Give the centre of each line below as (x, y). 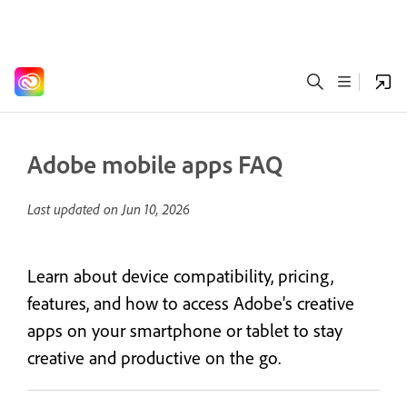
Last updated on (74, 209)
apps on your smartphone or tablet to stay (185, 330)
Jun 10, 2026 (156, 209)
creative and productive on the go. (154, 357)
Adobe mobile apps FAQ (155, 164)
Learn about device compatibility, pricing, (180, 276)
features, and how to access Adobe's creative (191, 303)
